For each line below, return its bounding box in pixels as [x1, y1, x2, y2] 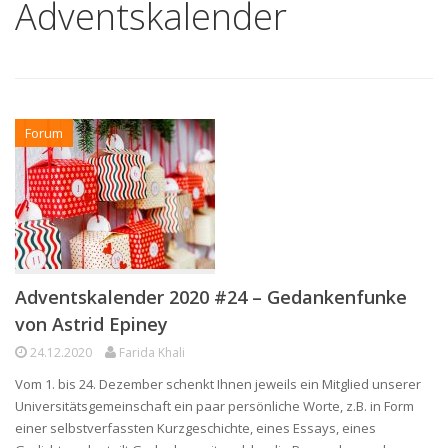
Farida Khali [119, 343, 185, 361]
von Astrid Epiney [15, 311, 168, 336]
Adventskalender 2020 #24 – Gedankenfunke [15, 284, 407, 309]
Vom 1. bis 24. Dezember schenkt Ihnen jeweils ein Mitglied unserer [15, 374, 421, 393]
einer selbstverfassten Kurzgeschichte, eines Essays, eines [15, 418, 376, 437]
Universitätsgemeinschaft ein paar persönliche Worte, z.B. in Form [15, 396, 414, 415]
